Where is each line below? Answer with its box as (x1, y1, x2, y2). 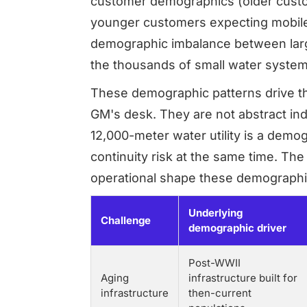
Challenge (101, 214, 151, 227)
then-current (188, 286, 251, 299)
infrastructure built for (188, 271, 297, 284)
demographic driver (188, 221, 286, 234)
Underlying (188, 206, 243, 219)
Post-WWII (188, 256, 241, 269)
